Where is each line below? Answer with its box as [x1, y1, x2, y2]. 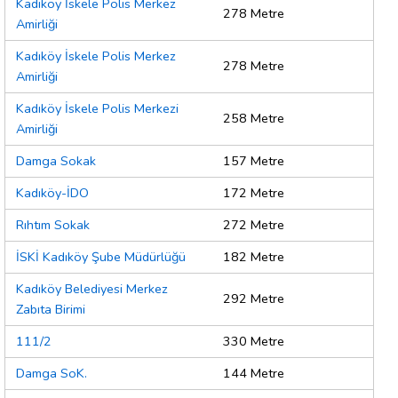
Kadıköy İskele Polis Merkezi [16, 99, 179, 118]
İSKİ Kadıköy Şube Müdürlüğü [16, 248, 186, 267]
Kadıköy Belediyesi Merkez [16, 280, 168, 298]
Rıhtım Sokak [16, 216, 90, 235]
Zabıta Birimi [16, 300, 85, 319]
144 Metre [223, 364, 284, 383]
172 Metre [223, 184, 284, 203]
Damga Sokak [16, 152, 96, 171]
